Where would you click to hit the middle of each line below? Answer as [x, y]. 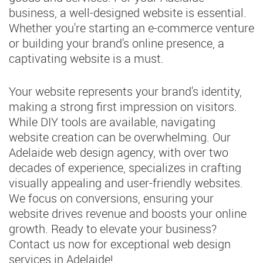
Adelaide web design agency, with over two [119, 152]
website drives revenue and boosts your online [128, 213]
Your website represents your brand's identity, [125, 91]
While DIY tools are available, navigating [112, 122]
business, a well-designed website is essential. [128, 12]
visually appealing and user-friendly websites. [126, 183]
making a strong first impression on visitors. [123, 106]
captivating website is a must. [86, 58]
